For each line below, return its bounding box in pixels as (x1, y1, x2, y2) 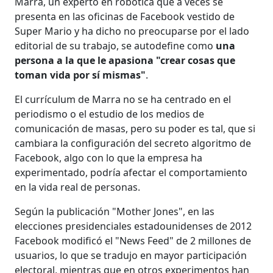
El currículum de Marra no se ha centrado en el (15, 93, 232, 106)
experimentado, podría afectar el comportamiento (15, 166, 248, 179)
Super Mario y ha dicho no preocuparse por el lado (15, 24, 250, 38)
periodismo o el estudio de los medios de (15, 107, 205, 121)
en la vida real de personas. (15, 180, 141, 194)
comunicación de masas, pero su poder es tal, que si (15, 122, 256, 135)
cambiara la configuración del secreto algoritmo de (15, 136, 252, 150)
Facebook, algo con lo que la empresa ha (15, 151, 203, 165)
